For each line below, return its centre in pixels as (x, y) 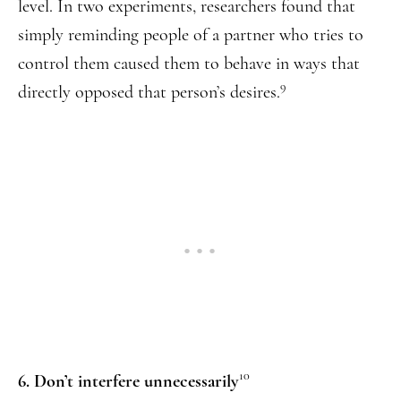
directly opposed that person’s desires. (149, 93)
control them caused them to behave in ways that (189, 63)
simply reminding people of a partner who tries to (191, 34)
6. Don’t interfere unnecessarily (128, 381)
